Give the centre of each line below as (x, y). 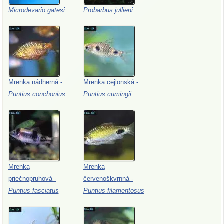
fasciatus (45, 191)
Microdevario (28, 10)
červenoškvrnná (107, 179)
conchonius (49, 94)
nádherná (46, 82)
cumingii (119, 94)
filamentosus (126, 191)
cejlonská (121, 82)
